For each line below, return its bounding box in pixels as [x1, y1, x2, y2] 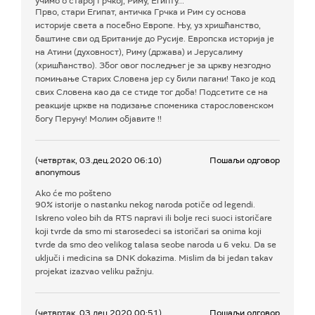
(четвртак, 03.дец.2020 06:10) [35, 155, 162, 167]
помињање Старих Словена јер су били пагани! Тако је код [35, 73, 275, 85]
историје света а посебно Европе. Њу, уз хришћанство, [35, 20, 261, 32]
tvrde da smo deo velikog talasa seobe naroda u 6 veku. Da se [35, 239, 276, 251]
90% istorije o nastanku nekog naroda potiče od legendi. [35, 199, 255, 211]
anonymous [35, 167, 80, 179]
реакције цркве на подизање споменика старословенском [35, 100, 274, 112]
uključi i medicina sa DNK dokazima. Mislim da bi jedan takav [35, 252, 273, 264]
